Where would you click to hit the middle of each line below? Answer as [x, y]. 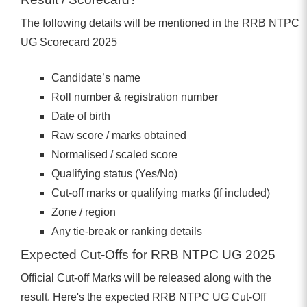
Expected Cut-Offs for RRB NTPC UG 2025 [148, 254]
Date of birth [81, 116]
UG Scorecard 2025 [69, 42]
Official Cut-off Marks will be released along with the [146, 278]
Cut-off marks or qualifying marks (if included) [160, 193]
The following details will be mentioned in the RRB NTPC [160, 23]
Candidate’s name [96, 77]
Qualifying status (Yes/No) [114, 173]
